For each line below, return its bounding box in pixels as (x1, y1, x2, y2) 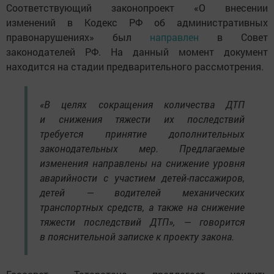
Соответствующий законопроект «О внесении (6, 1, 268, 15)
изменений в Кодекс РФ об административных (6, 16, 268, 29)
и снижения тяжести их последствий (40, 113, 245, 126)
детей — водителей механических (40, 186, 245, 199)
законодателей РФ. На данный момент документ (6, 45, 268, 59)
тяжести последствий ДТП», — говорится (40, 215, 245, 229)
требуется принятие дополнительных (40, 127, 245, 141)
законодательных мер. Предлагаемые (40, 142, 245, 155)
